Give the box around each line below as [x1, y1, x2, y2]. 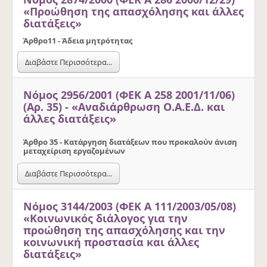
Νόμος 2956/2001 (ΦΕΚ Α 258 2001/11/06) [23, 87, 235, 102]
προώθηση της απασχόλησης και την [23, 222, 225, 237]
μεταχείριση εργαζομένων [23, 145, 125, 156]
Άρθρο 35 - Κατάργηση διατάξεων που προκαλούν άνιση [23, 136, 237, 147]
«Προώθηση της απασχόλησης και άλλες [23, 4, 244, 18]
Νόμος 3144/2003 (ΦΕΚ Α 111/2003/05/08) [23, 198, 236, 213]
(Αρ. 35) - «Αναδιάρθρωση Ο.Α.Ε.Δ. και [23, 99, 225, 114]
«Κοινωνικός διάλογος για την [23, 210, 188, 225]
